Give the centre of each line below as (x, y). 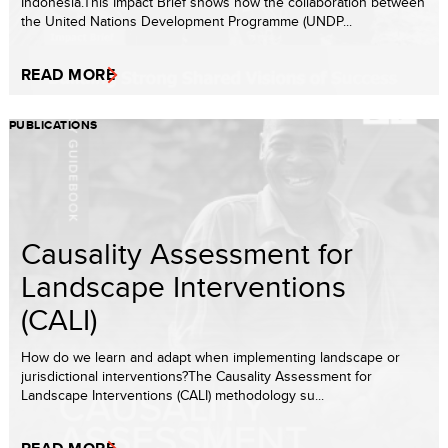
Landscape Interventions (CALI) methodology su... (172, 394)
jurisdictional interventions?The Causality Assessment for (196, 375)
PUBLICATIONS (53, 124)
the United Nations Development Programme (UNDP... (186, 20)
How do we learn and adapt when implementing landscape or (210, 356)
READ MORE (68, 74)
